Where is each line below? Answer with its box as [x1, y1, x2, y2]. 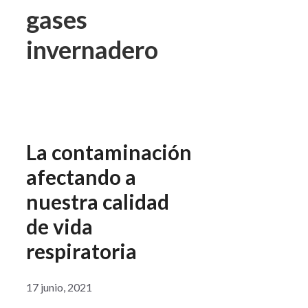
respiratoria [26, 239, 137, 264]
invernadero [26, 34, 158, 65]
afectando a [26, 164, 136, 190]
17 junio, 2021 [26, 280, 92, 294]
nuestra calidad [26, 189, 169, 214]
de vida [26, 214, 93, 239]
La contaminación [26, 140, 192, 165]
